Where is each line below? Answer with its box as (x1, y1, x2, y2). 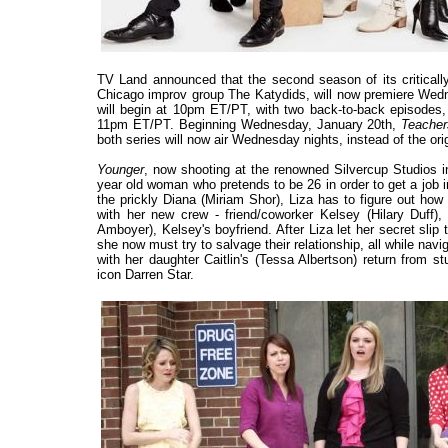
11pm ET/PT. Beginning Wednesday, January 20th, (97, 117, 402, 133)
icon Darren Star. (97, 267, 194, 283)
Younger (97, 162, 144, 178)
